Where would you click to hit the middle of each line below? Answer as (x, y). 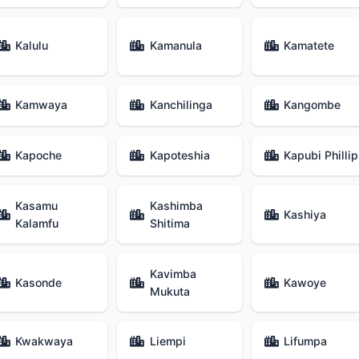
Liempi (167, 341)
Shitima (169, 223)
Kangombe (313, 105)
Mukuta (169, 291)
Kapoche (39, 155)
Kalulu (32, 46)
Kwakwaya (44, 341)
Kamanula (175, 46)
